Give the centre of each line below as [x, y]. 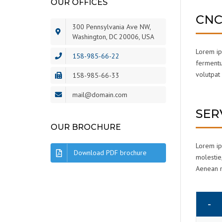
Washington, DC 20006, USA [113, 37]
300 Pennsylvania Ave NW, [112, 27]
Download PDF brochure [110, 153]
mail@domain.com [100, 95]
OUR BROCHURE [86, 127]
